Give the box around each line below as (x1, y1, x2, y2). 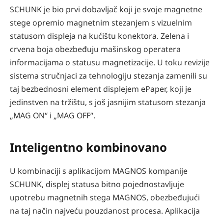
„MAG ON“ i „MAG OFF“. (10, 110, 95, 121)
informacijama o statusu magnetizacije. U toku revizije (10, 57, 210, 68)
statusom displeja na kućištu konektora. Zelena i (10, 30, 189, 42)
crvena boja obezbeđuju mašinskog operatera (10, 44, 181, 55)
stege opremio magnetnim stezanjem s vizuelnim (10, 17, 192, 28)
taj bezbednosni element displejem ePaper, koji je (10, 83, 192, 95)
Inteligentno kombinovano (10, 138, 167, 155)
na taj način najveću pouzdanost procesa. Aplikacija (10, 205, 200, 216)
